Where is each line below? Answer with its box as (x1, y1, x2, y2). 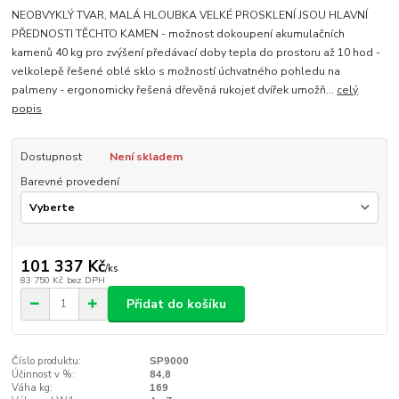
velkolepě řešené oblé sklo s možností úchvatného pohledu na (12, 64, 341, 79)
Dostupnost (20, 150, 82, 165)
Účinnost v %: (12, 368, 76, 382)
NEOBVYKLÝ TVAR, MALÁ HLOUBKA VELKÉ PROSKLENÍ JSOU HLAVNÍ (12, 8, 369, 23)
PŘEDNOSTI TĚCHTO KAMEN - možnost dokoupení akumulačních (12, 27, 346, 42)
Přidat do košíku (126, 295, 226, 313)
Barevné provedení (20, 175, 119, 190)
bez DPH (66, 273, 105, 288)
